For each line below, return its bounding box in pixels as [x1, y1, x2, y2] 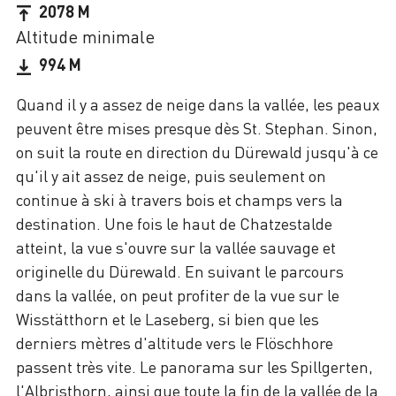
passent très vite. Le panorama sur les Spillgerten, [16, 357, 373, 377]
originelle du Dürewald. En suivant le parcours [16, 262, 344, 282]
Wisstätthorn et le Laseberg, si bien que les [16, 309, 319, 330]
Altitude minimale [16, 26, 155, 47]
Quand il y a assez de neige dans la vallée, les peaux [16, 95, 380, 115]
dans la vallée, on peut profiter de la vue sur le [16, 286, 339, 306]
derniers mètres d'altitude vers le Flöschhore [16, 333, 333, 354]
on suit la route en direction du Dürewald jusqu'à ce [16, 142, 378, 163]
